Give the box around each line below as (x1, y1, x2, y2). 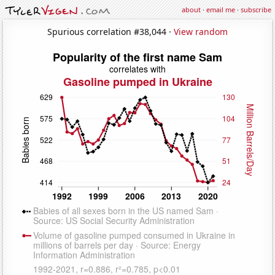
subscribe (241, 5, 271, 14)
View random (174, 25, 228, 37)
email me (206, 5, 235, 14)
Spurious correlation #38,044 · (47, 25, 174, 37)
